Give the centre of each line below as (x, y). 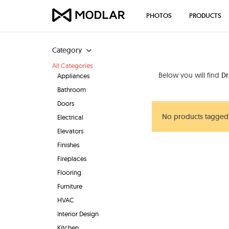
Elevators (70, 131)
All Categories (72, 65)
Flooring (69, 172)
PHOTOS (159, 16)
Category (67, 50)
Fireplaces (72, 158)
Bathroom (72, 89)
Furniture (70, 186)
